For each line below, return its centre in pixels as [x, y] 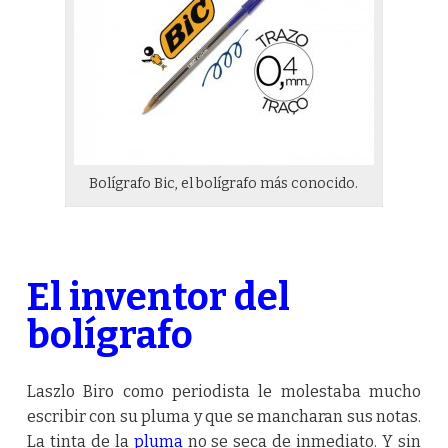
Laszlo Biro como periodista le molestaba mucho [224, 391]
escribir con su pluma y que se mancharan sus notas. [224, 416]
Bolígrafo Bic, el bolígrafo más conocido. [224, 183]
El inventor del [158, 296]
